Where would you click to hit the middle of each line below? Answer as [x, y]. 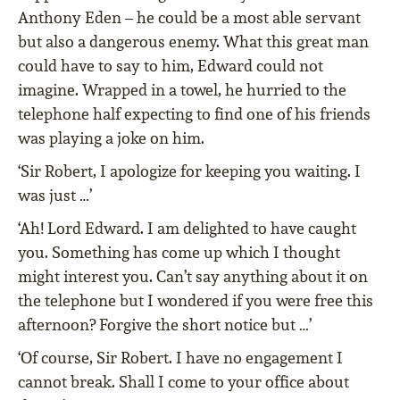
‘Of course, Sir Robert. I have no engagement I [180, 358]
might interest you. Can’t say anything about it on [193, 277]
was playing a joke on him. [111, 138]
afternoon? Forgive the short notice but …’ [165, 325]
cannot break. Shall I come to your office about [183, 382]
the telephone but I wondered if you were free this [196, 301]
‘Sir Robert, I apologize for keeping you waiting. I [189, 171]
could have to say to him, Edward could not [171, 66]
